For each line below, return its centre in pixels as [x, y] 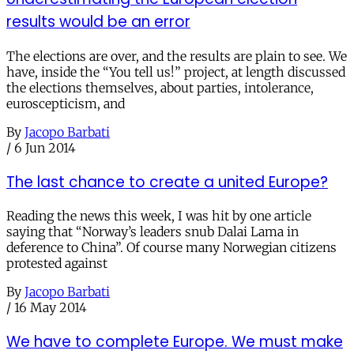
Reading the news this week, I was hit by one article [159, 216]
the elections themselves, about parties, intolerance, [160, 87]
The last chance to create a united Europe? [167, 182]
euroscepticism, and [66, 103]
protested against [57, 264]
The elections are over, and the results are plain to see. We [177, 56]
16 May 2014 [51, 308]
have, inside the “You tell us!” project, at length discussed [176, 72]
